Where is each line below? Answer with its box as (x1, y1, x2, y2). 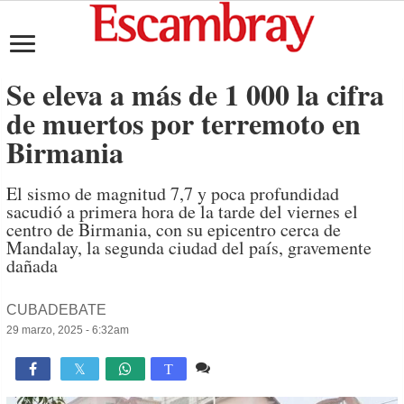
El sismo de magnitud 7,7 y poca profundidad (6, 181, 340, 206)
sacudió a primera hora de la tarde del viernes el (6, 199, 359, 224)
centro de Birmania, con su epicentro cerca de (6, 217, 342, 242)
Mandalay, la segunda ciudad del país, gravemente (6, 235, 372, 260)
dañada (6, 253, 59, 278)
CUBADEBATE (6, 302, 107, 317)
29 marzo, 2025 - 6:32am (6, 324, 130, 336)
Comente (215, 360, 274, 375)
